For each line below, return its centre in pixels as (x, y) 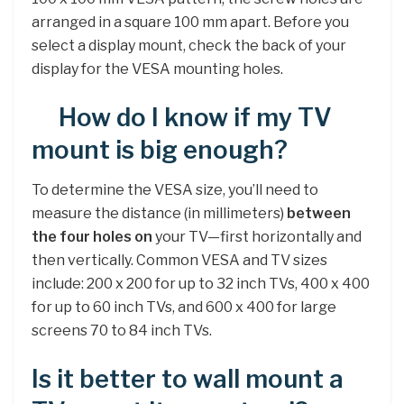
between (319, 214)
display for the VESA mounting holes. (157, 69)
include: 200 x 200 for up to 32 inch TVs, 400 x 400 (201, 284)
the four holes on (92, 237)
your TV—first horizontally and (257, 237)
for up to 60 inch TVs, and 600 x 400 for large (184, 308)
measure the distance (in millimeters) (159, 214)
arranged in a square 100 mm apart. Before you (190, 23)
